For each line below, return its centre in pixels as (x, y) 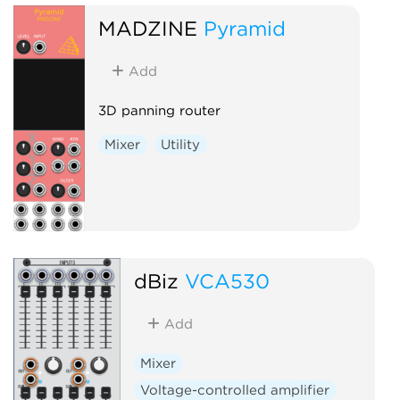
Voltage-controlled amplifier (235, 390)
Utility (181, 144)
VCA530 (227, 280)
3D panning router (159, 110)
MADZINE (147, 28)
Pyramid (244, 28)
